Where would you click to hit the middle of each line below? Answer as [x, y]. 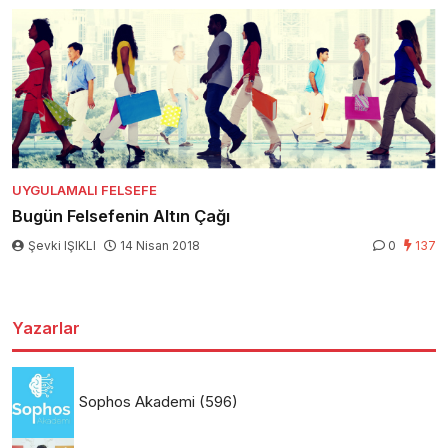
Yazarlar [46, 327]
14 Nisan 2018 [160, 245]
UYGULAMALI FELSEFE [84, 189]
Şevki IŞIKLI [62, 245]
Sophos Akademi [137, 401]
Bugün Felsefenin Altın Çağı [121, 215]
